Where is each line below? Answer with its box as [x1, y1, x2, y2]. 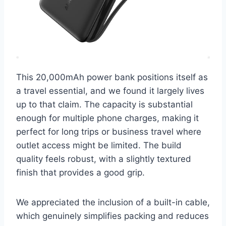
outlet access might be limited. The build [16, 140, 182, 151]
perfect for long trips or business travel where [16, 127, 201, 137]
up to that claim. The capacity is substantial [16, 99, 193, 110]
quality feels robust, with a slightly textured [16, 154, 191, 164]
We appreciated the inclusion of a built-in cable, [16, 197, 210, 208]
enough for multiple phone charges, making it [16, 113, 199, 124]
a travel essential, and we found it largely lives [16, 86, 204, 96]
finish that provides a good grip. [16, 167, 145, 178]
